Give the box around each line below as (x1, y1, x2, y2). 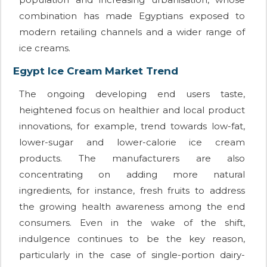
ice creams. (19, 42, 70, 54)
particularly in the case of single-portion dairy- (19, 249, 245, 261)
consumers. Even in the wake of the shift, (19, 217, 245, 229)
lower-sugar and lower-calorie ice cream (19, 136, 245, 148)
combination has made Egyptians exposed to (19, 10, 245, 22)
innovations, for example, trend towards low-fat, (19, 120, 245, 132)
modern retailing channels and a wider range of (19, 26, 245, 38)
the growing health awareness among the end (19, 201, 245, 213)
